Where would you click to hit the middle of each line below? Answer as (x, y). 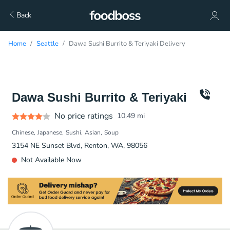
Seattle (47, 44)
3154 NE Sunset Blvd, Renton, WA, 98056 (80, 146)
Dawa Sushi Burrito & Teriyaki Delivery (127, 44)
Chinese (23, 132)
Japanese (50, 132)
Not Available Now (51, 160)
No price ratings (84, 116)
